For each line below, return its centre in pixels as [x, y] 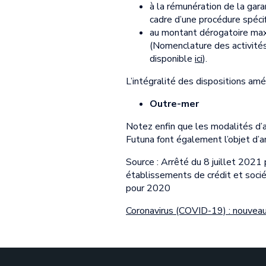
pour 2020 [148, 188]
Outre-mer [174, 104]
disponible [172, 58]
